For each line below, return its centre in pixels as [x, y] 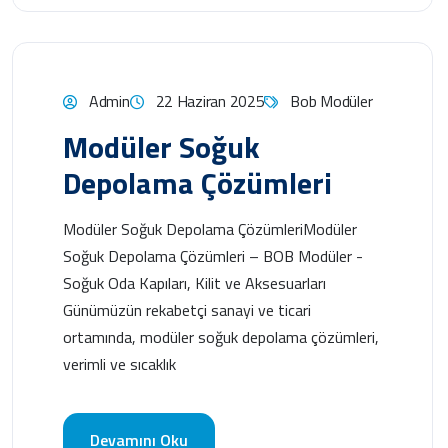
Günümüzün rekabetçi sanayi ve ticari [187, 309]
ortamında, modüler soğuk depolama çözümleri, [221, 336]
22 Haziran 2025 [210, 100]
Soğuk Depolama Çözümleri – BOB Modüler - [213, 255]
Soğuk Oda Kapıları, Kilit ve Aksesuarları [194, 282]
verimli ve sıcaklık [119, 363]
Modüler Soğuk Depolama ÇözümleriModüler [210, 228]
